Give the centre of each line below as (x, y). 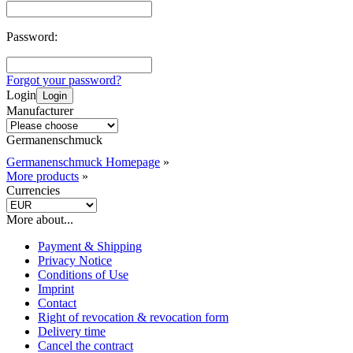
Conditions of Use (83, 275)
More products (43, 176)
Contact (57, 303)
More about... (40, 220)
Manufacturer (40, 111)
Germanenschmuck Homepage (83, 162)
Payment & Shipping (90, 247)
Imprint (56, 289)
